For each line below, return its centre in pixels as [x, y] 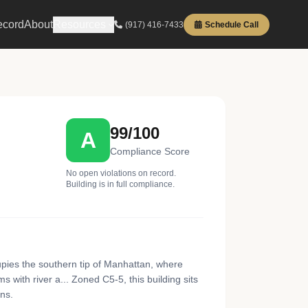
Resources [79, 24]
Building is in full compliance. [120, 184]
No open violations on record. [121, 173]
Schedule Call [232, 24]
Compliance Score [150, 151]
